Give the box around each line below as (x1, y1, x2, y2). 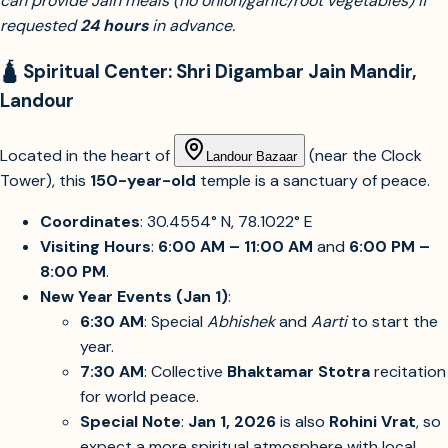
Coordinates (40, 210, 140, 232)
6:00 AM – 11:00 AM (158, 235, 313, 257)
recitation (370, 360, 446, 382)
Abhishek (207, 310, 275, 332)
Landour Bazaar (206, 148, 297, 164)
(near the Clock (305, 144, 422, 166)
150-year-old (90, 169, 196, 191)
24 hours (80, 15, 148, 37)
